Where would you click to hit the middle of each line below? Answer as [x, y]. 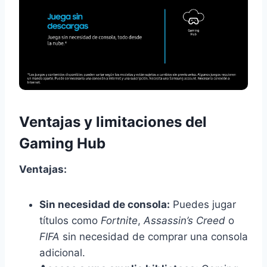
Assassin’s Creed [184, 221]
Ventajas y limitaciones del [113, 122]
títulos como [70, 221]
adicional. [62, 253]
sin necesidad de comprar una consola [154, 237]
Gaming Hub [62, 144]
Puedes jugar [203, 205]
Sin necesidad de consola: [105, 205]
